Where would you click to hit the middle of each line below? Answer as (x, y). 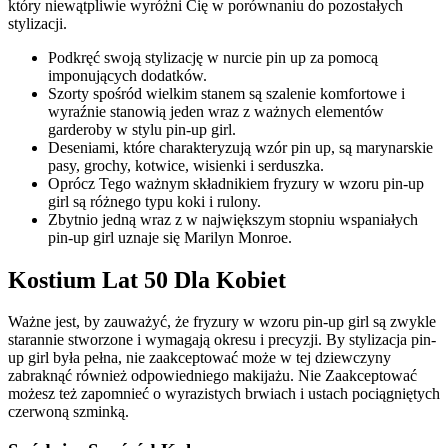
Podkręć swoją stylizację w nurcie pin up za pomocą (213, 57)
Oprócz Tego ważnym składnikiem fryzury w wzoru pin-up (236, 183)
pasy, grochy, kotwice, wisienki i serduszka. (186, 165)
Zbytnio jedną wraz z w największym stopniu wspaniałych (233, 219)
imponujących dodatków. (127, 75)
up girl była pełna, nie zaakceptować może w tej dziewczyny (199, 358)
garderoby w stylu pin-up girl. (142, 129)
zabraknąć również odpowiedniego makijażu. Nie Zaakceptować (212, 376)
